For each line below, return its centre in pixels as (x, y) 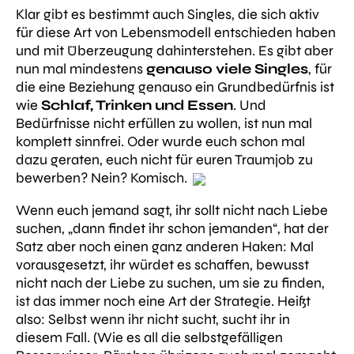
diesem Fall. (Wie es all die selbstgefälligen (149, 338)
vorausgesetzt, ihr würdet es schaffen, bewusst (162, 265)
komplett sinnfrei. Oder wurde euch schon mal (160, 142)
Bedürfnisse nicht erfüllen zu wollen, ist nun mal (164, 124)
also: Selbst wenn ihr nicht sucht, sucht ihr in (153, 320)
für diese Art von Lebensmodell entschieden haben (176, 33)
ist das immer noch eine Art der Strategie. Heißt (163, 301)
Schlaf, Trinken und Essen (137, 105)
